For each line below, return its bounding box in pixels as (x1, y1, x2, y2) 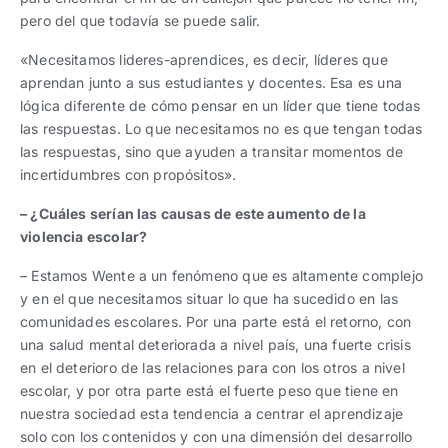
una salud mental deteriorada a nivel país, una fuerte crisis (20, 336, 411, 353)
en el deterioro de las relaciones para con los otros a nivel (20, 359, 405, 376)
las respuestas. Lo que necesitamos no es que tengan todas (20, 120, 423, 137)
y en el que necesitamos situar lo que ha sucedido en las (20, 290, 399, 307)
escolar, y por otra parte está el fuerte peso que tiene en (20, 382, 399, 399)
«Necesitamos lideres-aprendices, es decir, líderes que (20, 51, 388, 68)
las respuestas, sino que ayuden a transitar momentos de (20, 143, 403, 160)
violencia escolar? (20, 228, 148, 245)
